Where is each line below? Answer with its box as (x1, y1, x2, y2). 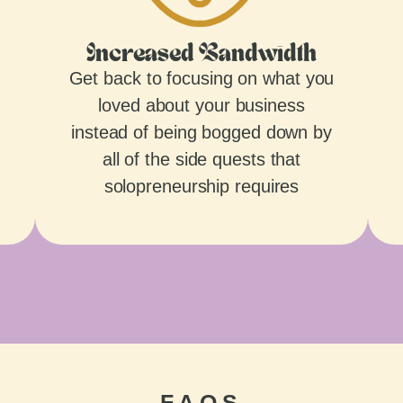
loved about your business (98, 94, 305, 115)
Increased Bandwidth (85, 42, 318, 67)
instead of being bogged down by (71, 121, 332, 142)
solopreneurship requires (103, 175, 300, 196)
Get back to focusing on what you (68, 67, 335, 88)
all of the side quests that (102, 148, 301, 169)
